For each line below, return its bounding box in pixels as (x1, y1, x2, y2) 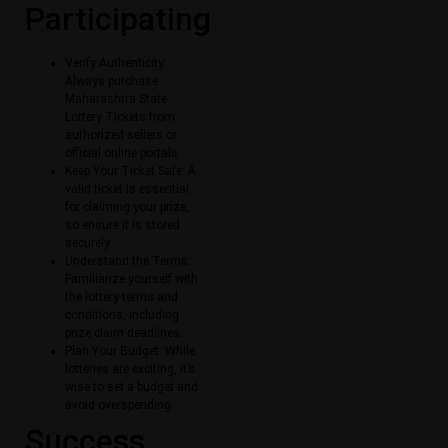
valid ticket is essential (65, 182, 189, 197)
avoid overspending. (65, 398, 174, 413)
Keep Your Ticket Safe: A (65, 164, 196, 179)
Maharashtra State (65, 92, 167, 107)
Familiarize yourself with (65, 272, 198, 287)
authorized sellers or (65, 128, 177, 143)
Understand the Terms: (65, 254, 191, 269)
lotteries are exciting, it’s (65, 362, 195, 377)
